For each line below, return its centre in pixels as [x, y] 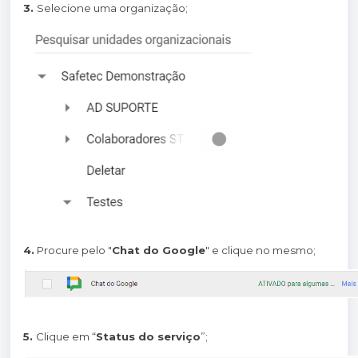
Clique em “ [66, 336]
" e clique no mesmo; [261, 250]
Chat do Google [159, 250]
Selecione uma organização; [112, 8]
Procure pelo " [73, 250]
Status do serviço [148, 336]
